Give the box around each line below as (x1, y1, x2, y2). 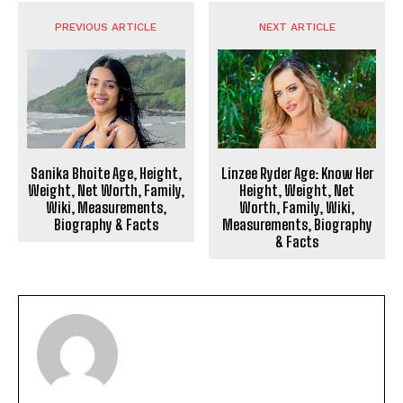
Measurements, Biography (221, 215, 372, 233)
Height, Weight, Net (239, 181, 355, 199)
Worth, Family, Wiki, (239, 198, 355, 216)
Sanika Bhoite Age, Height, (30, 164, 182, 182)
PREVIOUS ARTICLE (55, 21, 157, 34)
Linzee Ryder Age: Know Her (220, 164, 373, 182)
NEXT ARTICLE (258, 21, 336, 34)
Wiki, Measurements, (45, 198, 166, 216)
